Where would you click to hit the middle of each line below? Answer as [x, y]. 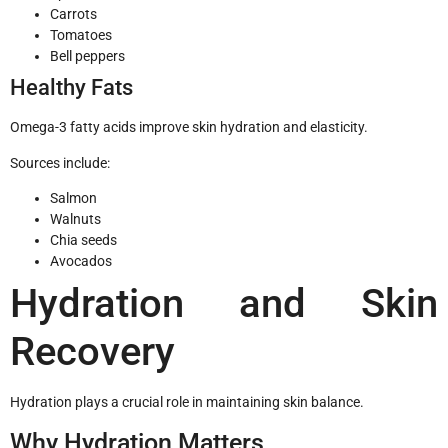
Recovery [92, 352]
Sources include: [60, 162]
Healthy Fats [71, 88]
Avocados [81, 261]
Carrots [73, 14]
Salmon [73, 198]
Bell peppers [87, 56]
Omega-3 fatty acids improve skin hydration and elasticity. [189, 127]
